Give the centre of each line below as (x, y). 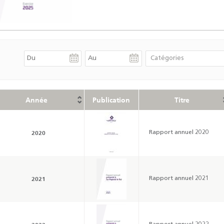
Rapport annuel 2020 (179, 132)
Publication (111, 100)
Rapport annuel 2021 (179, 178)
